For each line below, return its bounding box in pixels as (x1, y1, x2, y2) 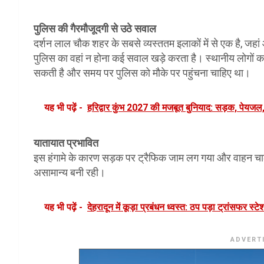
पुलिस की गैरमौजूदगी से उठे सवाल (34, 22, 156, 35)
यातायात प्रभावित (34, 136, 98, 149)
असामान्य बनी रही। (34, 166, 105, 179)
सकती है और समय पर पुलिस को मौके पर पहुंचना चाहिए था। (34, 66, 250, 79)
